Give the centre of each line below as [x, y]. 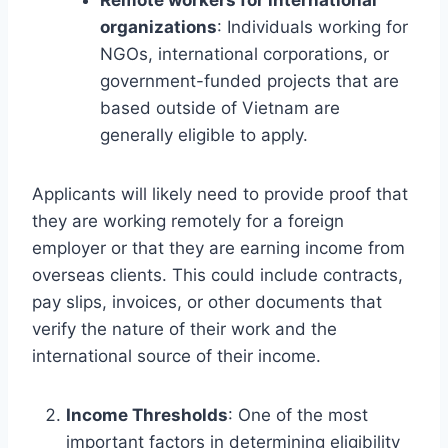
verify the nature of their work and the [184, 328]
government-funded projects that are [249, 80]
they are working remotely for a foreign [188, 220]
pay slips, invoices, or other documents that [207, 301]
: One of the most [298, 414]
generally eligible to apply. [204, 134]
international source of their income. [176, 355]
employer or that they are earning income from [218, 247]
